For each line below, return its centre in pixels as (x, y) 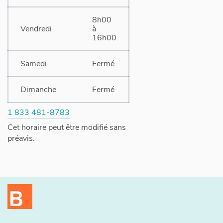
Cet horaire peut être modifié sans (67, 127)
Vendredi (36, 29)
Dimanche (38, 90)
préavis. (21, 138)
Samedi (34, 64)
